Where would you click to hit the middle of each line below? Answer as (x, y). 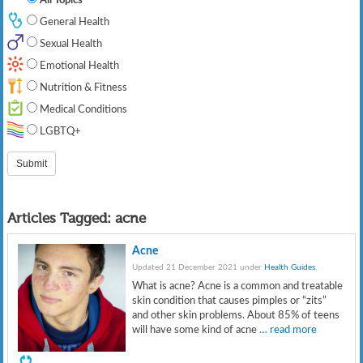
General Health (74, 21)
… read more (288, 329)
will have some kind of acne (196, 329)
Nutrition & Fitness (83, 87)
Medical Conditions (83, 109)
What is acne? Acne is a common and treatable (238, 286)
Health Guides (290, 268)
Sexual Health (70, 43)
